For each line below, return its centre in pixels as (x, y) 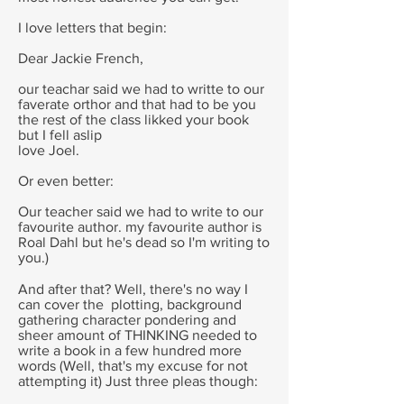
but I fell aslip (60, 135)
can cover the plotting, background (130, 304)
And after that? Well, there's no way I (133, 289)
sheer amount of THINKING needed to (138, 335)
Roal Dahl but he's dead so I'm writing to (144, 242)
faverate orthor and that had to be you (137, 104)
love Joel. (49, 150)
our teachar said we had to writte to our (141, 89)
